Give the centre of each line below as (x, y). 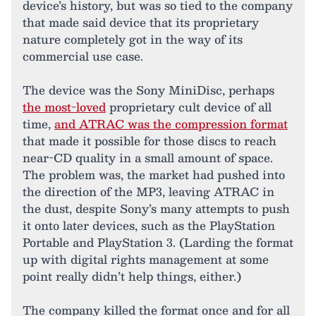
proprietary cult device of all (189, 107)
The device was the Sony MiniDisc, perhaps (148, 90)
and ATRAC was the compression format (171, 124)
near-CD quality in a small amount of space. (148, 158)
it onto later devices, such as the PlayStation (149, 225)
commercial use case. (83, 56)
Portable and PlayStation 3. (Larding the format (158, 242)
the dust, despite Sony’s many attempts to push (156, 208)
